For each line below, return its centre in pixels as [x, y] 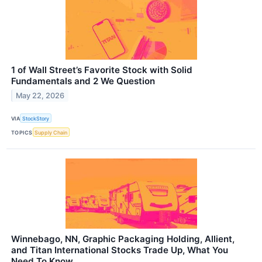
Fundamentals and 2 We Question [83, 81]
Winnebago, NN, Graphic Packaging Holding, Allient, [123, 239]
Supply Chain [51, 132]
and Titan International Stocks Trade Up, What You [120, 250]
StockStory [36, 118]
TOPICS [22, 132]
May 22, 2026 [40, 95]
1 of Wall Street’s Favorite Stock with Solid [102, 70]
